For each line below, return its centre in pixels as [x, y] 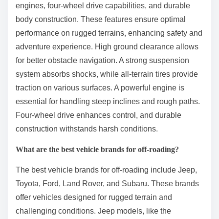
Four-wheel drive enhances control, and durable [99, 115]
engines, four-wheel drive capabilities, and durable [103, 5]
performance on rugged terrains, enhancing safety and [109, 33]
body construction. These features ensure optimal [101, 19]
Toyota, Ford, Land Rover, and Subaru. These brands [107, 183]
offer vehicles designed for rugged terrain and [94, 197]
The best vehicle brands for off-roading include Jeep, [106, 170]
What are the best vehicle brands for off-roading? [97, 149]
